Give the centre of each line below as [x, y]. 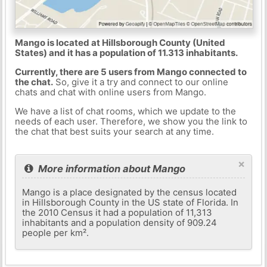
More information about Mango [111, 168]
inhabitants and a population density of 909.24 [120, 222]
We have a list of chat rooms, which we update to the [125, 111]
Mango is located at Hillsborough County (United [120, 42]
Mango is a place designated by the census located [130, 192]
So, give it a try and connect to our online [140, 82]
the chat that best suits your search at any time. [114, 131]
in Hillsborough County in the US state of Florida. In [131, 202]
